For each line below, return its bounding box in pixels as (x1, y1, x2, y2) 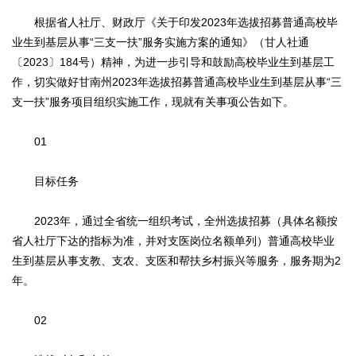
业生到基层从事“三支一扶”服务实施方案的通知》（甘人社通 (12, 36, 309, 49)
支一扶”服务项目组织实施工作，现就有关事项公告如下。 (12, 95, 294, 109)
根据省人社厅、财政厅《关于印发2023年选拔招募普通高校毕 (12, 16, 338, 29)
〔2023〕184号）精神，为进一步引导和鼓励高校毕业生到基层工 (12, 56, 335, 69)
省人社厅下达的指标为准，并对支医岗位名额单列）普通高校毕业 (12, 234, 335, 248)
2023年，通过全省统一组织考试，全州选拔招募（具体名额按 (12, 215, 338, 228)
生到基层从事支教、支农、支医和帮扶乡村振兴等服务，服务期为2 (12, 254, 341, 268)
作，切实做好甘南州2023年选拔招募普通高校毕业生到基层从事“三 (12, 75, 342, 89)
